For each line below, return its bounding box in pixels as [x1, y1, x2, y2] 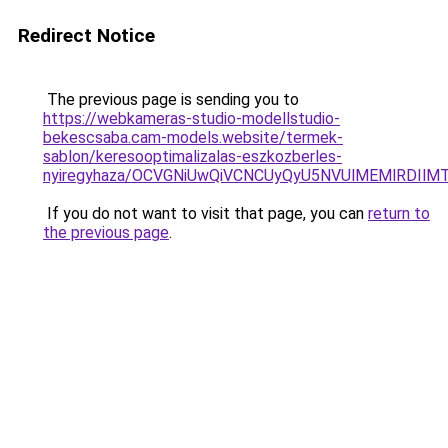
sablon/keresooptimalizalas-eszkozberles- [43, 147, 342, 166]
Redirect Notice [18, 24, 155, 47]
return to [368, 204, 430, 223]
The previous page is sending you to [43, 90, 299, 109]
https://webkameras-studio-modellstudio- [43, 109, 340, 128]
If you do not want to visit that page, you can [43, 204, 368, 223]
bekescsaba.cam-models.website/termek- [43, 128, 343, 147]
